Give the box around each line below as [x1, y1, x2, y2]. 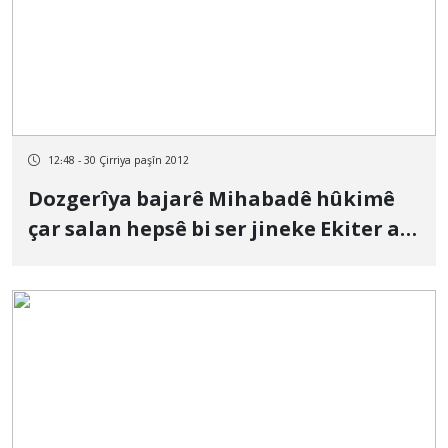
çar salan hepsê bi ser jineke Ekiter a [28, 218, 400, 244]
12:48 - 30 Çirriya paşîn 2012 [48, 154, 189, 168]
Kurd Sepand [28, 248, 157, 274]
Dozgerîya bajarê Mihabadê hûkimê [28, 188, 395, 214]
